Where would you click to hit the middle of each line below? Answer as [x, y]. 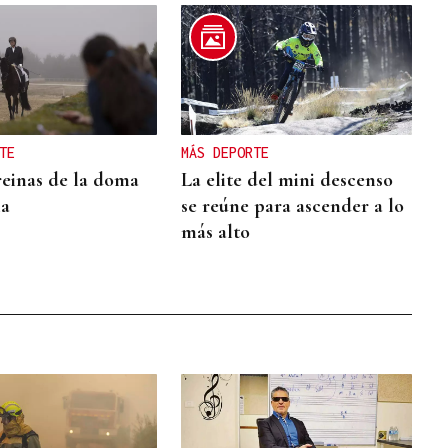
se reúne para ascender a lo [293, 205]
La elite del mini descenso [287, 179]
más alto [216, 231]
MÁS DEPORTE [225, 152]
